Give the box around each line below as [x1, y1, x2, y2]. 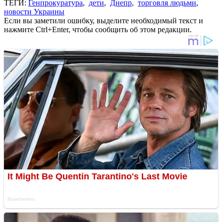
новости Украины [4, 7, 64, 16]
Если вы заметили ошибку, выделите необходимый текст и [4, 16, 203, 25]
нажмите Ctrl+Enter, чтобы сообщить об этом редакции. [4, 25, 192, 34]
